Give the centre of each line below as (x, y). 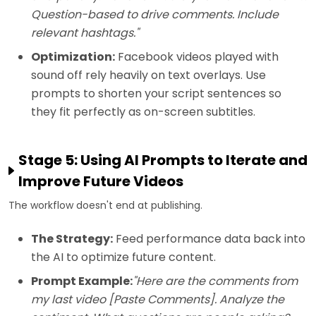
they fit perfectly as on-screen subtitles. (143, 112)
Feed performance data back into (209, 239)
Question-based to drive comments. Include (155, 15)
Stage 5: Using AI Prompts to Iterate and (163, 160)
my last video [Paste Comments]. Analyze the (158, 300)
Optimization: (73, 57)
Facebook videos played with (197, 57)
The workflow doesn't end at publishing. (105, 206)
